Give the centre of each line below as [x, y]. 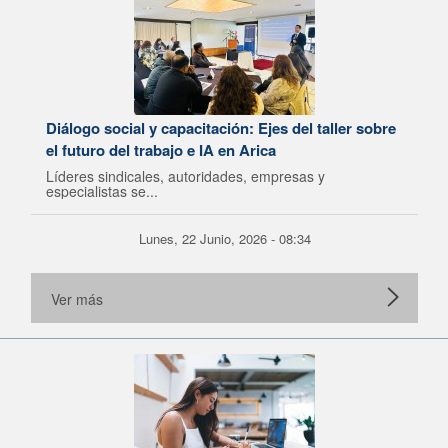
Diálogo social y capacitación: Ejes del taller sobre [221, 128]
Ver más [77, 299]
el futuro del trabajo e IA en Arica [161, 150]
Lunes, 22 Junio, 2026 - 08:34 [224, 238]
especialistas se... [102, 191]
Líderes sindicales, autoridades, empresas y [185, 176]
